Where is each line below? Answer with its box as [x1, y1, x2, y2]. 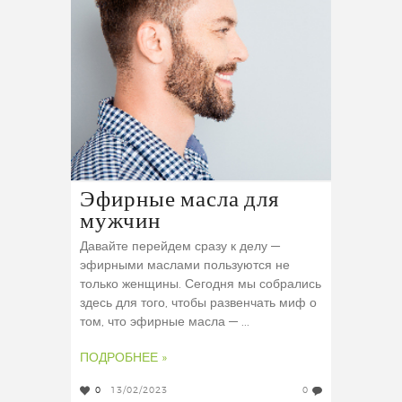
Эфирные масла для [80, 188, 280, 214]
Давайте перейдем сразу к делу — [80, 240, 280, 254]
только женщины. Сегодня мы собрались [80, 278, 321, 292]
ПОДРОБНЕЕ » [80, 352, 167, 365]
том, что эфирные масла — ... [80, 316, 249, 329]
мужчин [80, 209, 161, 235]
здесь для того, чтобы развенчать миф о [80, 297, 317, 310]
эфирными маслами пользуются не [80, 259, 290, 273]
